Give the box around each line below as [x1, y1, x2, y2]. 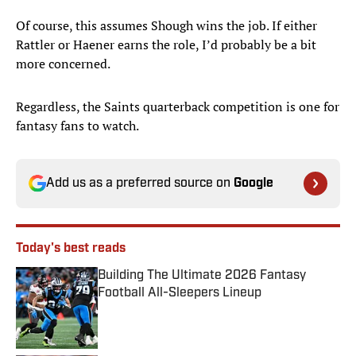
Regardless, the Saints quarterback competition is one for [16, 98, 339, 116]
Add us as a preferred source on [46, 177, 234, 191]
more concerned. [16, 55, 110, 73]
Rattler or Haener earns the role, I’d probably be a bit [16, 36, 316, 54]
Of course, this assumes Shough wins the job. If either [16, 17, 317, 35]
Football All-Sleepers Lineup [98, 287, 261, 300]
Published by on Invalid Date [97, 300, 237, 316]
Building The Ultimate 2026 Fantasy [98, 269, 306, 283]
